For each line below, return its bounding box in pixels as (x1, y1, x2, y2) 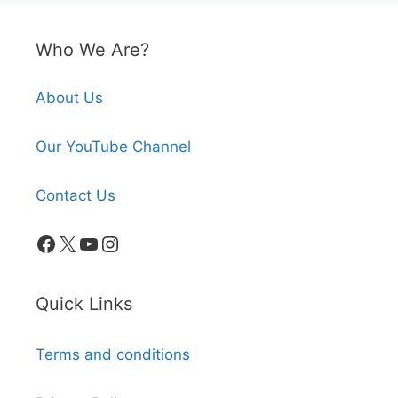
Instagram (99, 229, 201, 256)
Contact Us (36, 187, 115, 205)
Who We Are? (36, 39, 149, 61)
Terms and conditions (36, 346, 190, 364)
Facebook (35, 229, 133, 256)
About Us (36, 89, 103, 107)
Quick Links (36, 293, 132, 315)
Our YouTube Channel (36, 138, 191, 156)
